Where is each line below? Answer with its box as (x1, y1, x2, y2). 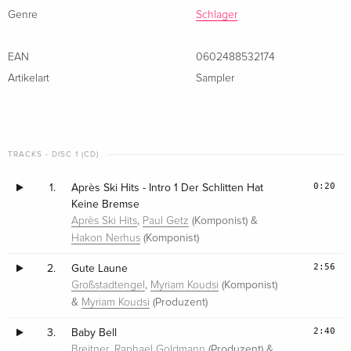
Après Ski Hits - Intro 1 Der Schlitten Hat (71, 181, 264, 195)
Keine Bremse (71, 197, 140, 212)
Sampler (196, 73, 234, 85)
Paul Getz (143, 215, 190, 227)
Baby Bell (71, 326, 118, 340)
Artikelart (8, 73, 49, 85)
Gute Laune (71, 262, 128, 276)
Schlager (196, 9, 237, 21)
